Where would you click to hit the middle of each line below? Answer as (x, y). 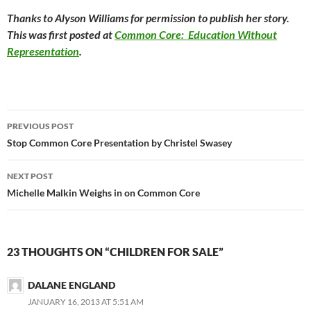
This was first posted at (61, 35)
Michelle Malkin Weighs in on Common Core (103, 193)
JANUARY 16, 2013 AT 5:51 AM (86, 302)
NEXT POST (30, 176)
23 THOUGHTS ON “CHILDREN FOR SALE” (115, 252)
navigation (49, 145)
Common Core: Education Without (196, 35)
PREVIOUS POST (40, 126)
